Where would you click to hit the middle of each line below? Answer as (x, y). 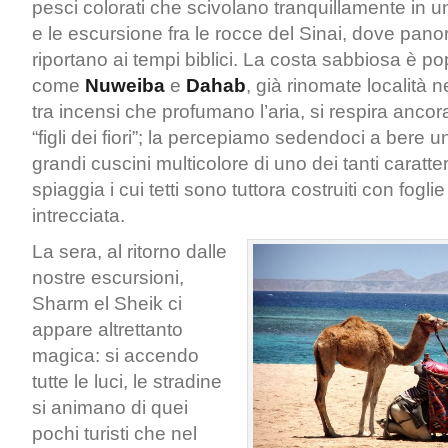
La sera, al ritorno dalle (129, 251)
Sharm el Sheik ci (107, 303)
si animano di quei (110, 407)
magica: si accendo (115, 355)
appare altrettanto (107, 329)
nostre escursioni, (108, 277)
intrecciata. (78, 215)
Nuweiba (125, 85)
